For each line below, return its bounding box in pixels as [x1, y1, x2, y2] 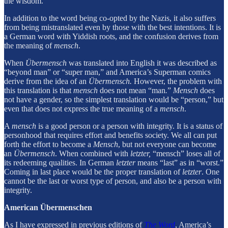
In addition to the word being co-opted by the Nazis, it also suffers [4, 13, 216, 22]
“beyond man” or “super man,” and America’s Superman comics [4, 67, 211, 76]
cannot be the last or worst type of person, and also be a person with [4, 176, 221, 185]
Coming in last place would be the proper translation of [4, 167, 182, 176]
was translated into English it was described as [67, 58, 217, 67]
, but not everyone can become [118, 139, 216, 149]
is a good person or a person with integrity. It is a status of [36, 121, 222, 130]
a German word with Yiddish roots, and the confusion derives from [4, 32, 218, 41]
